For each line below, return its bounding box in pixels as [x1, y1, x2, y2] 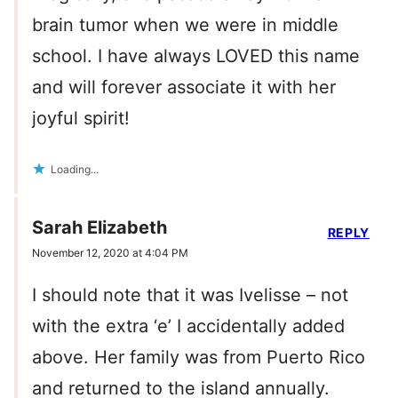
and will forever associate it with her [32, 76, 336, 99]
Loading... [51, 163, 99, 177]
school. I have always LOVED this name [32, 45, 360, 68]
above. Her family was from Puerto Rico [32, 346, 365, 369]
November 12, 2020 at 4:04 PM [32, 246, 188, 260]
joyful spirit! [32, 107, 130, 130]
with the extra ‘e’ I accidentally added [32, 315, 345, 338]
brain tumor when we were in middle [32, 14, 338, 36]
